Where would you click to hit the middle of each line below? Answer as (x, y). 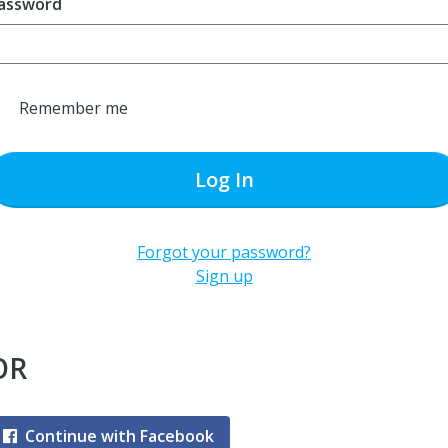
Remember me (73, 108)
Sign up (224, 276)
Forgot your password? (224, 252)
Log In (224, 179)
